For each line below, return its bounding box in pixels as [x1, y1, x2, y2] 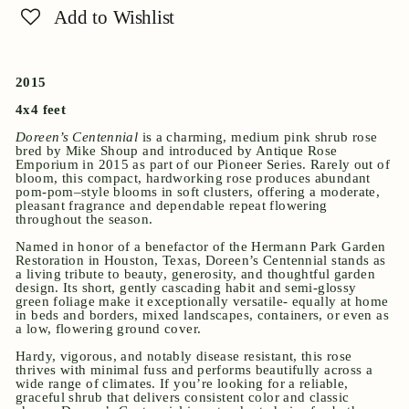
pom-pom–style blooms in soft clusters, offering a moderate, [16, 184, 381, 200]
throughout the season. [16, 212, 153, 227]
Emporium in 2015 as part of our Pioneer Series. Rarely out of [16, 157, 390, 173]
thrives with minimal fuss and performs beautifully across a [16, 362, 373, 378]
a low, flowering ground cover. [16, 321, 202, 337]
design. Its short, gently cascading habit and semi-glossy [16, 280, 357, 296]
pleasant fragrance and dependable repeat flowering [16, 198, 328, 214]
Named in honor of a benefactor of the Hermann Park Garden [16, 239, 386, 255]
